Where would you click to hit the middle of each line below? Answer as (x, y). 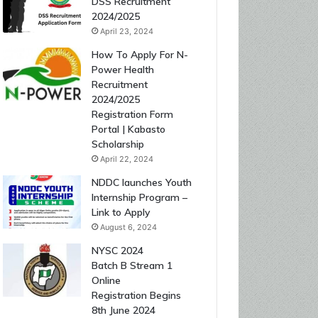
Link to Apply (121, 212)
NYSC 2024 (117, 251)
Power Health (122, 70)
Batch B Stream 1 (132, 265)
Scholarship (117, 144)
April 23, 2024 (126, 31)
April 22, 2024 (126, 159)
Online (106, 280)
